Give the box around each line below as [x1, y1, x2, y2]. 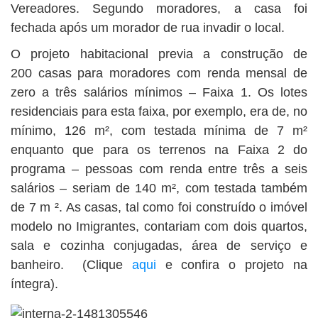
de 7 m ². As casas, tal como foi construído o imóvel [11, 200, 307, 214]
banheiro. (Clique [11, 258, 132, 272]
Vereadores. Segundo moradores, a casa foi [11, 1, 307, 16]
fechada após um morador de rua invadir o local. [11, 21, 285, 35]
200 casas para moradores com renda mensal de [11, 66, 307, 80]
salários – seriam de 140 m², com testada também [11, 181, 307, 195]
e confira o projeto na [155, 258, 307, 272]
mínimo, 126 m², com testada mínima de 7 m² [11, 124, 307, 138]
